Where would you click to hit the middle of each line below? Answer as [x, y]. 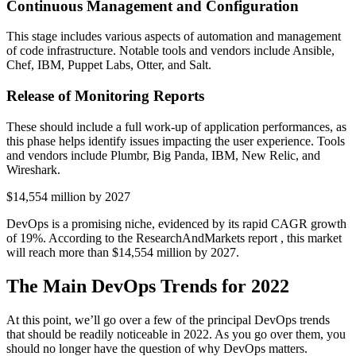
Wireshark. [33, 169]
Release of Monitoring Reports [105, 96]
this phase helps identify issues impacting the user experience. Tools [176, 141]
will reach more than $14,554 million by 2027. [123, 252]
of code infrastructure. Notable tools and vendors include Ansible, [170, 51]
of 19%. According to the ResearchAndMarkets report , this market [174, 238]
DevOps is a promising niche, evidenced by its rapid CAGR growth [176, 223]
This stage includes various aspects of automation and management [174, 37]
